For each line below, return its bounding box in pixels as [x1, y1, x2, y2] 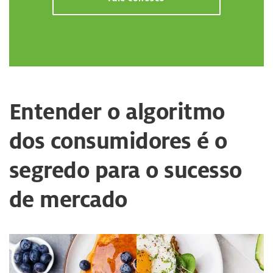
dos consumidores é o [9, 126, 227, 155]
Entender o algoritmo [9, 96, 225, 126]
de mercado [9, 184, 127, 214]
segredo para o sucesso [9, 155, 242, 185]
